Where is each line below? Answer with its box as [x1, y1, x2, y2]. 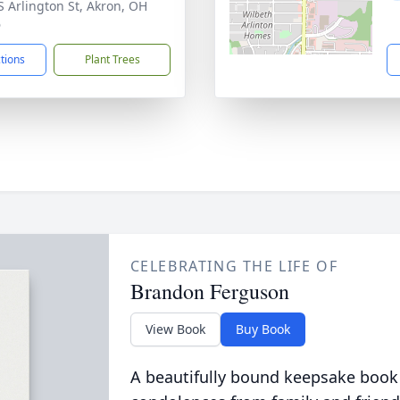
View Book [145, 321, 205, 337]
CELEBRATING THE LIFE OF [129, 256, 338, 276]
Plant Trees [84, 52, 140, 67]
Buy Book [235, 321, 290, 337]
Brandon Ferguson [129, 277, 289, 305]
